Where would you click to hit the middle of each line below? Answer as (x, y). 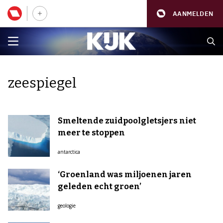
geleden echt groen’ (100, 186)
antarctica (69, 152)
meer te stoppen (91, 133)
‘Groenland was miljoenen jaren (125, 174)
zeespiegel (42, 83)
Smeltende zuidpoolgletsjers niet (127, 121)
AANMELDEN (193, 13)
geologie (67, 206)
